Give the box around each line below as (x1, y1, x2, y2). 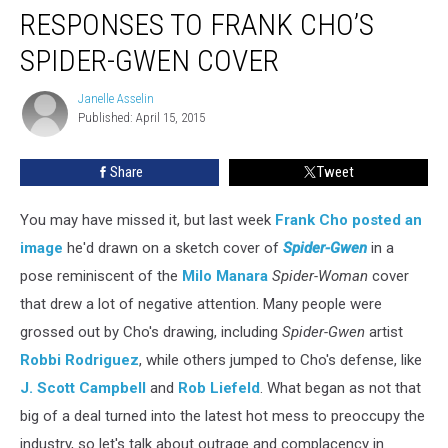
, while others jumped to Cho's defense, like (139, 350, 422, 369)
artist (365, 322, 403, 341)
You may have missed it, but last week (20, 210, 275, 229)
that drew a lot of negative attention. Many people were (20, 294, 382, 313)
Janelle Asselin (78, 90, 154, 106)
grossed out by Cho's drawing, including (20, 322, 282, 341)
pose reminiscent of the (20, 266, 182, 285)
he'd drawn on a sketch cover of (63, 238, 283, 257)
